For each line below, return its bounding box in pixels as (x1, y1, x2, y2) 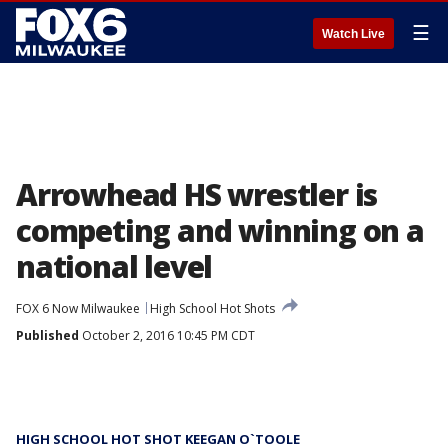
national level (16, 246, 213, 287)
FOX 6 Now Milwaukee (16, 300, 140, 317)
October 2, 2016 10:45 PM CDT (79, 327, 255, 344)
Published (16, 327, 79, 344)
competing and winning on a (16, 210, 424, 251)
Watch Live (322, 27, 385, 41)
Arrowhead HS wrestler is (16, 174, 378, 215)
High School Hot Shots (150, 300, 275, 317)
